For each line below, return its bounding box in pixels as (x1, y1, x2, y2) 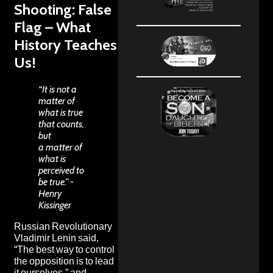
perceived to (38, 164, 84, 176)
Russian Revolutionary (14, 220, 112, 232)
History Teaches (14, 35, 117, 54)
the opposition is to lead (14, 255, 114, 267)
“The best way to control (14, 243, 115, 255)
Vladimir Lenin (14, 232, 76, 244)
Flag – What (14, 18, 91, 36)
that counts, (38, 118, 84, 130)
